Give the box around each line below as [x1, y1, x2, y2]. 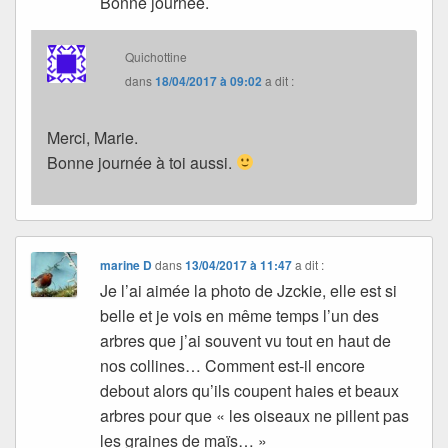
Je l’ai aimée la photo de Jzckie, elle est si [100, 278, 398, 302]
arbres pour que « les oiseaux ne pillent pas [100, 403, 410, 427]
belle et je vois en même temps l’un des [100, 303, 380, 327]
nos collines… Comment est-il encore [100, 353, 366, 377]
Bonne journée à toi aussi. [47, 150, 236, 174]
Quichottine [125, 47, 188, 65]
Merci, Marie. [47, 125, 138, 149]
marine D [100, 255, 153, 274]
